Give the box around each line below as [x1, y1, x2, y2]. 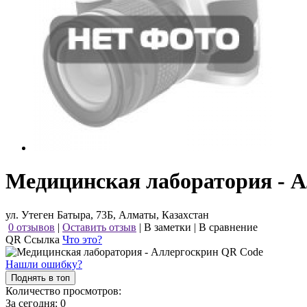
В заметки [144, 221, 191, 233]
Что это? [62, 233, 102, 245]
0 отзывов [8, 221, 55, 233]
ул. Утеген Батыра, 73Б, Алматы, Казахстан [5, 208, 209, 221]
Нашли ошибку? [5, 258, 82, 270]
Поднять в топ [11, 272, 70, 283]
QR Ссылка [5, 233, 62, 245]
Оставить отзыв [62, 221, 136, 233]
